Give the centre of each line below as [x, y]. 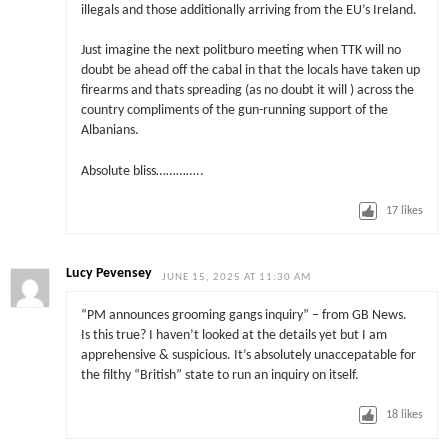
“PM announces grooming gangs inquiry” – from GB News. [243, 315]
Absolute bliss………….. [142, 171]
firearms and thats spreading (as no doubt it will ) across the [247, 91]
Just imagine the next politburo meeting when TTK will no [240, 51]
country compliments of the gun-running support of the [234, 111]
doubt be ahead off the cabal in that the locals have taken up [250, 71]
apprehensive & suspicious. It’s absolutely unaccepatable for [248, 355]
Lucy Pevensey [109, 274]
